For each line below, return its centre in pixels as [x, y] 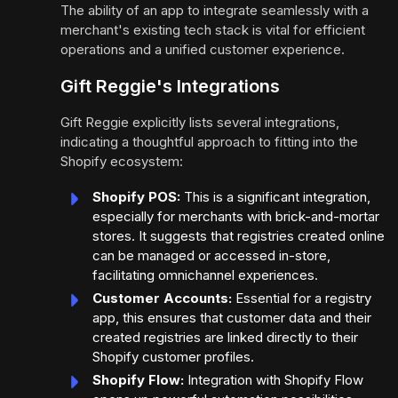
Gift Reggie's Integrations [170, 87]
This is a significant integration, [275, 197]
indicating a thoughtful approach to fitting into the [209, 142]
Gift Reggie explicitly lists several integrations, [200, 123]
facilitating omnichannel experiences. [205, 275]
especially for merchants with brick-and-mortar [236, 217]
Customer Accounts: [162, 298]
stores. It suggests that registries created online [239, 236]
